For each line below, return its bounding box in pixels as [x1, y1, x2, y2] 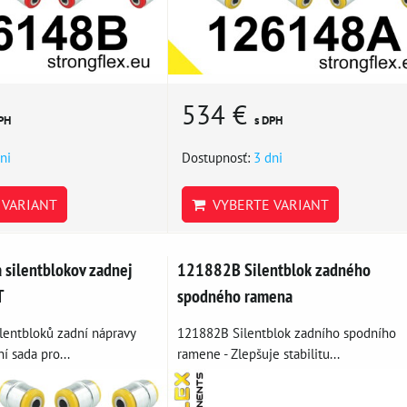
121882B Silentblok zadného [176, 257, 371, 281]
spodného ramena [176, 283, 293, 307]
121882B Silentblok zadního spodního [176, 323, 396, 342]
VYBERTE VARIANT [204, 194, 329, 213]
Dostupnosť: [181, 147, 253, 166]
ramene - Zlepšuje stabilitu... [176, 343, 340, 362]
